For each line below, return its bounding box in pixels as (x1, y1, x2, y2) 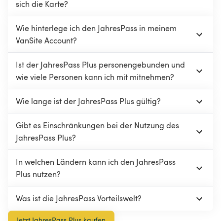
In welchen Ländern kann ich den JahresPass (16, 156, 176, 168)
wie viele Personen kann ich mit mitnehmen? (16, 72, 174, 83)
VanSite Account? (16, 35, 77, 46)
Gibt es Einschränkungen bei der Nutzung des (16, 120, 179, 131)
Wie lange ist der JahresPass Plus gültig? (16, 96, 161, 107)
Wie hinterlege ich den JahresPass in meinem (16, 23, 177, 34)
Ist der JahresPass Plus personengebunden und (16, 59, 185, 71)
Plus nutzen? (16, 169, 61, 180)
